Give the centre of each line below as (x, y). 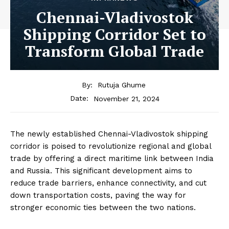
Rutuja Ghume (122, 85)
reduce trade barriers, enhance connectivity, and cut (108, 183)
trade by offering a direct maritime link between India (112, 159)
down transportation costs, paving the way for (98, 196)
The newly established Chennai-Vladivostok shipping (109, 134)
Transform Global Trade (114, 51)
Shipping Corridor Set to (114, 34)
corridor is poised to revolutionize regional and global (111, 146)
